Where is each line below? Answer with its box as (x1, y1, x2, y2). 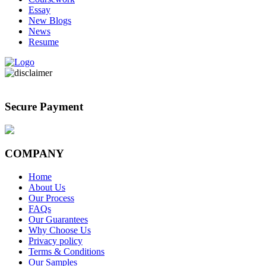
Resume (28, 37, 59, 47)
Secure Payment (5, 100, 83, 113)
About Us (28, 182, 65, 193)
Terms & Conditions (28, 246, 104, 257)
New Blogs (28, 15, 71, 26)
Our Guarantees (28, 214, 88, 225)
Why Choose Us (28, 225, 91, 236)
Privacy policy (28, 236, 83, 246)
